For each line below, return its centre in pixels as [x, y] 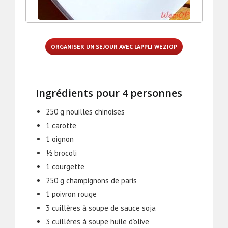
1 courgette [65, 166]
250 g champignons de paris [91, 180]
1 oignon [60, 139]
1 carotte [61, 125]
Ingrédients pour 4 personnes [109, 93]
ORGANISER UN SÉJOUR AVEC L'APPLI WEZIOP [114, 47]
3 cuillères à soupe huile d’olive [97, 221]
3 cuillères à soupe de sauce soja [101, 208]
